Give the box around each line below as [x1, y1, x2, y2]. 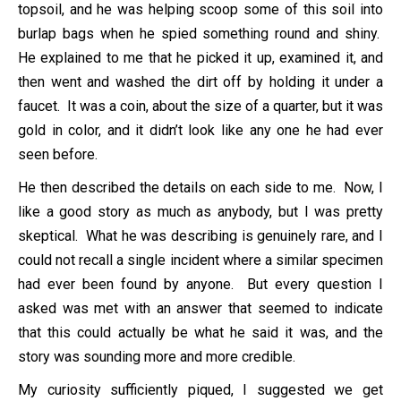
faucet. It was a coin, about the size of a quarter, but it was [18, 97, 383, 115]
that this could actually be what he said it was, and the [18, 323, 383, 341]
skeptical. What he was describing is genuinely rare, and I [18, 226, 383, 244]
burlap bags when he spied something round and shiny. [18, 24, 383, 42]
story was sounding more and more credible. [18, 347, 295, 365]
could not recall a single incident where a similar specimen [18, 251, 383, 269]
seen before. [18, 145, 98, 163]
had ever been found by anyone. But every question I [18, 275, 383, 293]
